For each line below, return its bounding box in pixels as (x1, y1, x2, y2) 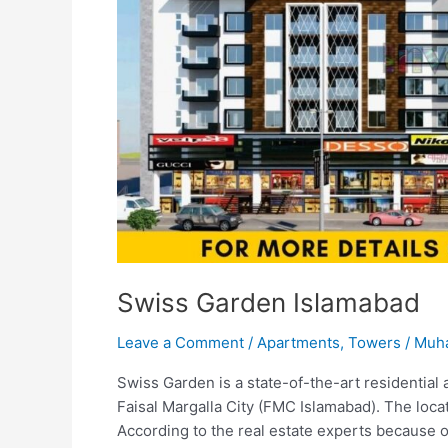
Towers (348, 332, 401, 352)
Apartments (257, 332, 340, 352)
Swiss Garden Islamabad (117, 286, 420, 318)
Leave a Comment (117, 332, 244, 352)
